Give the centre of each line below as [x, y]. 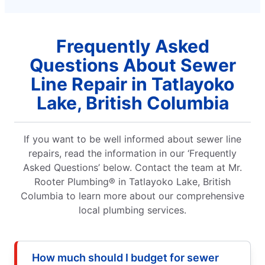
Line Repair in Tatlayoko [132, 84]
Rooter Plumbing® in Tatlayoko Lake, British [132, 181]
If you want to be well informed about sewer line [132, 139]
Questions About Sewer [132, 65]
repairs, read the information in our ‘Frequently [132, 153]
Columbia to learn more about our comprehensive [132, 195]
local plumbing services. [132, 210]
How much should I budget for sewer [125, 257]
